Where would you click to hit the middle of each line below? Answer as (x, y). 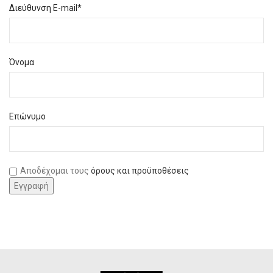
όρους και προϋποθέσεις (140, 170)
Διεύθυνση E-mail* (45, 8)
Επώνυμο (27, 116)
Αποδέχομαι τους (55, 170)
